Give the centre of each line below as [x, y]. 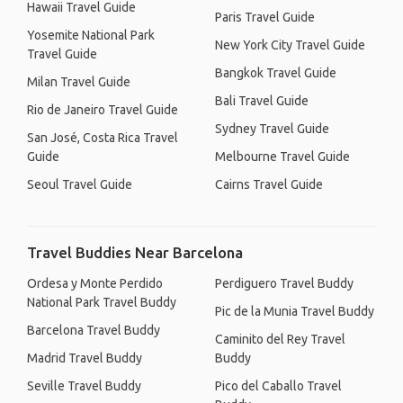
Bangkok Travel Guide [276, 73]
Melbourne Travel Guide [282, 157]
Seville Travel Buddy [84, 386]
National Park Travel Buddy [102, 302]
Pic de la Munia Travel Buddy [295, 311]
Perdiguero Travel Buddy [284, 283]
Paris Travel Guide [265, 17]
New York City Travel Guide [290, 45]
